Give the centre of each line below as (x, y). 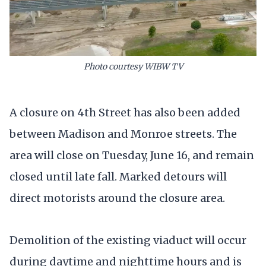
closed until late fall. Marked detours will (118, 176)
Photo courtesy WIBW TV (133, 67)
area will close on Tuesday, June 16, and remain (132, 155)
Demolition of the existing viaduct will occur (128, 240)
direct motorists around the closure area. (118, 198)
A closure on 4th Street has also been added (125, 112)
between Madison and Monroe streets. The (123, 134)
